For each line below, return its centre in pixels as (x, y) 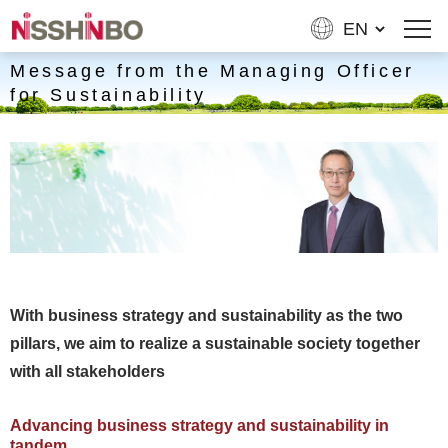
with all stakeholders (87, 371)
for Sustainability (108, 95)
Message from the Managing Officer (212, 71)
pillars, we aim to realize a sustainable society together (215, 343)
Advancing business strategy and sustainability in (199, 425)
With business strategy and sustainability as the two (206, 315)
